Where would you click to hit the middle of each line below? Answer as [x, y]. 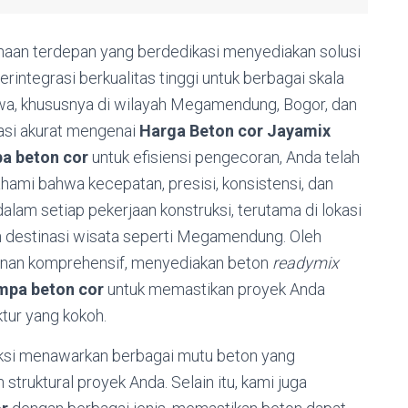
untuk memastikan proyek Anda [214, 289]
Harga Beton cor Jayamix [235, 130]
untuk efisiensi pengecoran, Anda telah [224, 157]
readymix [306, 262]
